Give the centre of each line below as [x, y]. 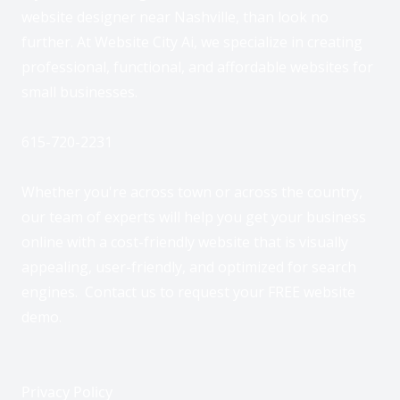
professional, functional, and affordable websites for [197, 67]
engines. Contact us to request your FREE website [188, 292]
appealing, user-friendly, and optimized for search [189, 267]
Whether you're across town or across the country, [192, 192]
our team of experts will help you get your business [194, 217]
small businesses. [79, 92]
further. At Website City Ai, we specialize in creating [192, 42]
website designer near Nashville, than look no [175, 17]
